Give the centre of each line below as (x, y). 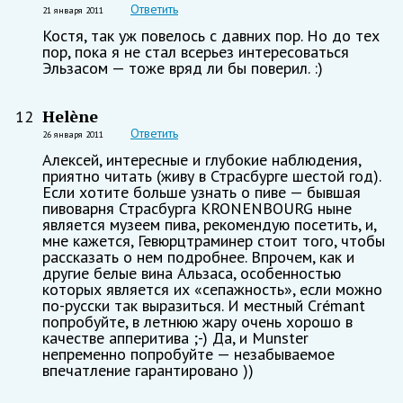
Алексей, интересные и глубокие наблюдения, (201, 159)
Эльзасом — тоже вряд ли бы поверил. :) (183, 67)
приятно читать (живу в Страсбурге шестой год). (211, 175)
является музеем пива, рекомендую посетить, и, (209, 224)
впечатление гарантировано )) (148, 370)
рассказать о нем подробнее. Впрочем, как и (198, 256)
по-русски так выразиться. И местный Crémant (204, 305)
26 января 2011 (73, 134)
